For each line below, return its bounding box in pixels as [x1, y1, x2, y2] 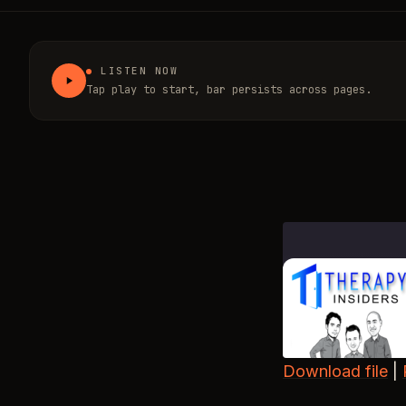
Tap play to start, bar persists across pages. [86, 82, 372, 97]
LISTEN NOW [101, 64, 179, 77]
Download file [283, 362, 388, 381]
